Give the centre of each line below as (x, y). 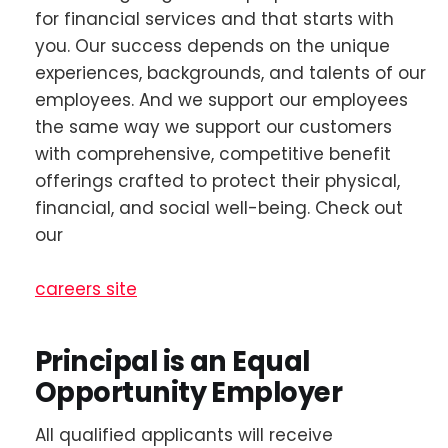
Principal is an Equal (172, 362)
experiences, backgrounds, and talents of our (230, 72)
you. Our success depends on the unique (212, 45)
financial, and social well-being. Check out (219, 207)
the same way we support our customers (213, 126)
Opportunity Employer (189, 393)
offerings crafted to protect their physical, (217, 180)
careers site (86, 288)
